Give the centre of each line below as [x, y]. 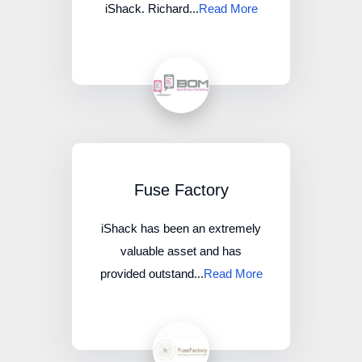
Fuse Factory [181, 190]
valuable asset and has [181, 251]
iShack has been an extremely [181, 229]
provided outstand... [152, 274]
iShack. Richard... [152, 9]
